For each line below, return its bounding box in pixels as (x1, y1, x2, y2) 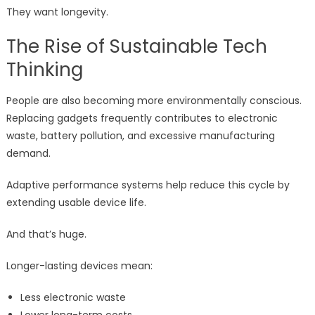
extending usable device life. (6, 195, 146, 210)
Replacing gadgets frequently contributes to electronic (6, 111, 278, 126)
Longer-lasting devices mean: (6, 259, 153, 274)
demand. (6, 146, 51, 161)
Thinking (6, 57, 83, 83)
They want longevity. (6, 5, 108, 20)
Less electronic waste (20, 290, 126, 305)
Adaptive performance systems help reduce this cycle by (6, 178, 290, 193)
